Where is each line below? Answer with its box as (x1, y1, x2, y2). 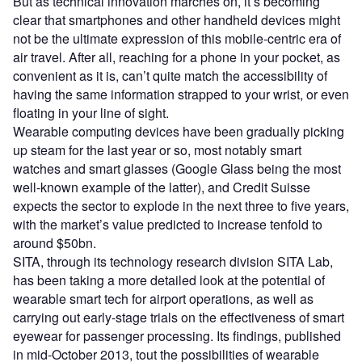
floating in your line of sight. (13, 103, 169, 123)
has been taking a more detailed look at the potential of (13, 271, 325, 290)
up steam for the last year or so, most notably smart (13, 141, 301, 160)
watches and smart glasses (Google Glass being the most (13, 159, 341, 179)
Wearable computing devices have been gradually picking (13, 122, 344, 141)
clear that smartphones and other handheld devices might (13, 11, 340, 30)
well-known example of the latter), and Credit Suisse (13, 178, 310, 197)
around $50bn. (13, 234, 96, 253)
